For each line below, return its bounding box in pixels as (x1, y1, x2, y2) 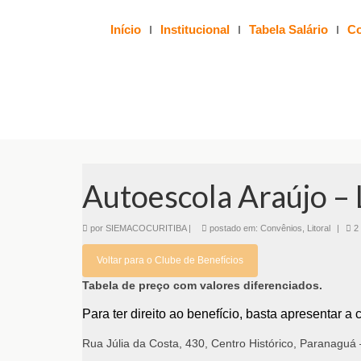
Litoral (307, 222, 330, 233)
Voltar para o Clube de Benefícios (97, 254, 243, 266)
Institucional (160, 23, 230, 36)
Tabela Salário (248, 23, 328, 36)
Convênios (260, 222, 302, 233)
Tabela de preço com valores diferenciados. (82, 278, 322, 292)
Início (110, 23, 141, 36)
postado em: (207, 222, 260, 233)
